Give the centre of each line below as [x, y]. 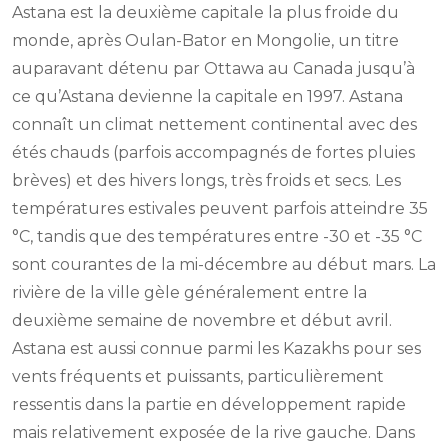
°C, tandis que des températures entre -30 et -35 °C [217, 237]
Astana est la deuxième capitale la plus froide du [205, 13]
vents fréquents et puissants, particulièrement [198, 377]
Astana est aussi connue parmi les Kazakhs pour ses [216, 349]
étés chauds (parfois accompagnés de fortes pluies [213, 153]
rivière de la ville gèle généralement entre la [189, 293]
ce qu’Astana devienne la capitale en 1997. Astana [207, 97]
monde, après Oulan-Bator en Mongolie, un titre [205, 41]
